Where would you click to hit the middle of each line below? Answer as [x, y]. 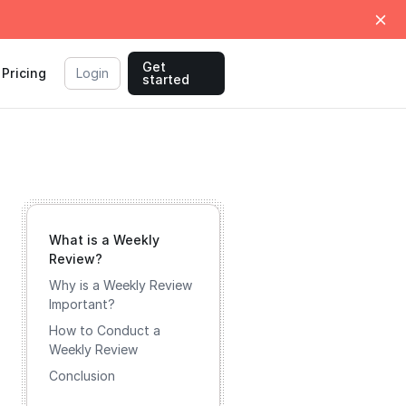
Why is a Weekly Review [121, 285]
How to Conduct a [105, 330]
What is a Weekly [104, 240]
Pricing [24, 73]
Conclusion [82, 376]
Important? [82, 304]
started [166, 79]
